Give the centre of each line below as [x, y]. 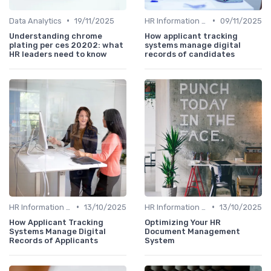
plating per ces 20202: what [66, 45]
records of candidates [190, 54]
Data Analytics [35, 21]
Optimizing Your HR [183, 222]
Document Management [192, 231]
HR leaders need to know [58, 54]
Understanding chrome [56, 36]
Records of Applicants [54, 240]
